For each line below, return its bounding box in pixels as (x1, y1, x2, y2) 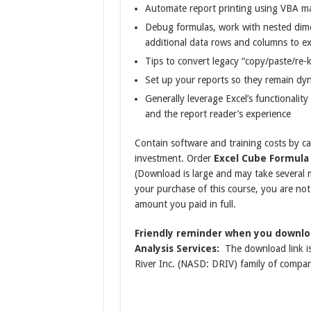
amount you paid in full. (134, 199, 236, 210)
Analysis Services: (134, 243, 219, 255)
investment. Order (134, 153, 214, 165)
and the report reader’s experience (144, 108, 291, 120)
